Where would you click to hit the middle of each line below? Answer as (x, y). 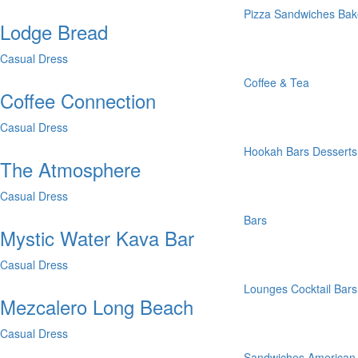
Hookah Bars (277, 151)
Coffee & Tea (277, 82)
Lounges (266, 288)
